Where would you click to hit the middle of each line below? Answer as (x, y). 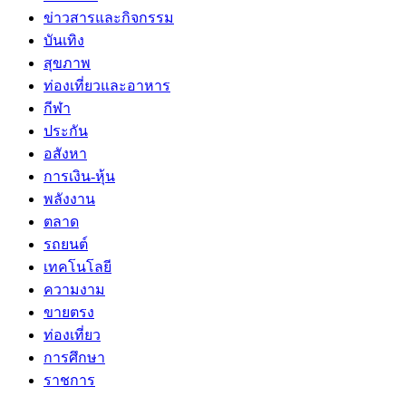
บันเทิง (64, 40)
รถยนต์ (66, 244)
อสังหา (65, 153)
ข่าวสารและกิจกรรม (109, 17)
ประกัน (66, 130)
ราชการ (69, 380)
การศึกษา (74, 357)
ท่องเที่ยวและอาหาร (107, 85)
